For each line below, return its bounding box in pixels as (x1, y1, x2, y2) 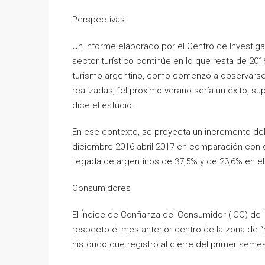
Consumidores (72, 182, 131, 193)
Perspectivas (72, 14, 125, 25)
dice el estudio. (72, 99, 134, 111)
